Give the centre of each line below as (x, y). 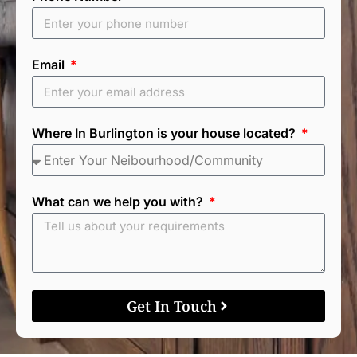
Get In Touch (171, 306)
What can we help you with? (119, 202)
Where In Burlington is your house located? (165, 133)
